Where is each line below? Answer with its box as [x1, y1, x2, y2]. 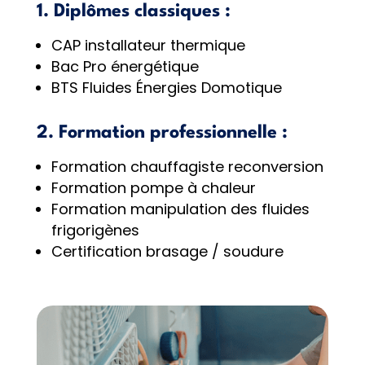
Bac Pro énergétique [51, 56, 199, 77]
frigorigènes [51, 220, 139, 241]
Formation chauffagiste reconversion [51, 156, 323, 178]
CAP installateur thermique [51, 35, 245, 56]
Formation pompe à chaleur [51, 178, 256, 199]
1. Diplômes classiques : [36, 2, 231, 21]
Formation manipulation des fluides [51, 199, 310, 220]
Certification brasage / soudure [51, 241, 284, 262]
